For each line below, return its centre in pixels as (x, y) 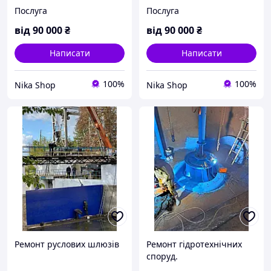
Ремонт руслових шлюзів (67, 244)
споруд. (162, 256)
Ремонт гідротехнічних (194, 244)
